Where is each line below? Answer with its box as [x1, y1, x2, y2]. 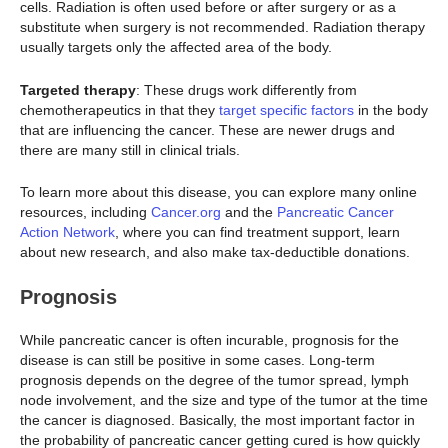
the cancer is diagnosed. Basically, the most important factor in [20, 411, 415, 428]
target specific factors [215, 101, 354, 118]
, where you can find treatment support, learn [115, 224, 400, 241]
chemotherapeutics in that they [20, 101, 215, 118]
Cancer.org [151, 204, 221, 221]
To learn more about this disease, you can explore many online [20, 184, 417, 201]
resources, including [20, 204, 151, 221]
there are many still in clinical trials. [20, 141, 244, 158]
